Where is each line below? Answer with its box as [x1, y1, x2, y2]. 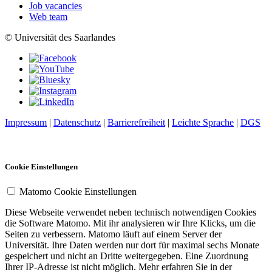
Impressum [5, 117, 47, 128]
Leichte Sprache [172, 117, 234, 128]
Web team [29, 12, 67, 22]
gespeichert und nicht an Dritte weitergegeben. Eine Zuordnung [5, 251, 248, 262]
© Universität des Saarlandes [5, 32, 115, 43]
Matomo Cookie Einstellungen [19, 186, 137, 197]
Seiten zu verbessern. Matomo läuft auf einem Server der [5, 229, 222, 240]
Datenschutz [53, 117, 101, 128]
